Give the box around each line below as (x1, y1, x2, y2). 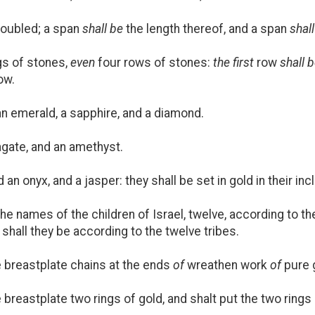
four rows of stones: (95, 55, 213, 70)
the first (213, 55, 254, 70)
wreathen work (184, 257, 270, 272)
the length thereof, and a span (123, 21, 290, 36)
